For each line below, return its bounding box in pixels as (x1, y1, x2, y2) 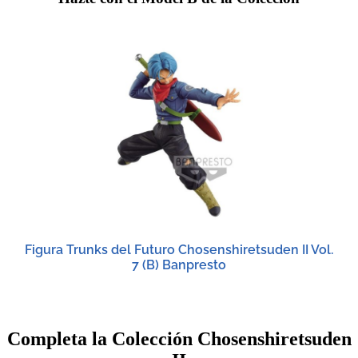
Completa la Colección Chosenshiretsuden (6, 328, 352, 349)
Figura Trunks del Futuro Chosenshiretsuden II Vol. (25, 241, 333, 257)
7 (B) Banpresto (132, 257, 226, 272)
